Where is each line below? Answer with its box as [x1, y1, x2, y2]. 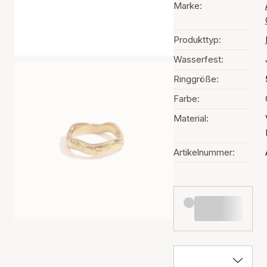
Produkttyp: [173, 34, 221, 45]
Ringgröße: [173, 73, 219, 85]
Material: [173, 113, 209, 124]
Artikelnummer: [173, 147, 235, 158]
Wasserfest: [173, 54, 223, 65]
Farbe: [173, 93, 200, 104]
